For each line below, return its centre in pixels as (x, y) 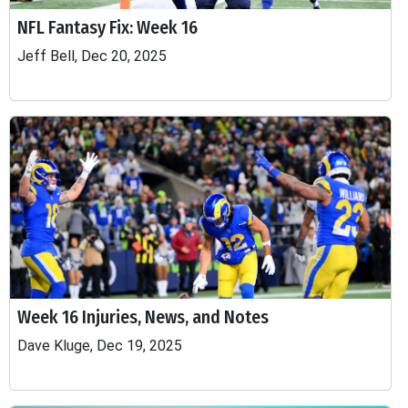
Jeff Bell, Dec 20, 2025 (92, 56)
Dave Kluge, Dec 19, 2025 (100, 346)
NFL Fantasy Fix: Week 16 (107, 27)
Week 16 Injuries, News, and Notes (143, 317)
